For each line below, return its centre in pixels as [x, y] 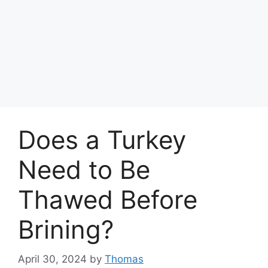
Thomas [124, 259]
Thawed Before [108, 200]
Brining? [66, 230]
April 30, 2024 [52, 259]
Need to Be [84, 170]
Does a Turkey [102, 140]
